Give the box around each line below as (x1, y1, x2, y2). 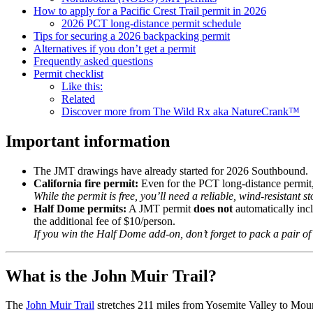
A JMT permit (126, 202, 194, 214)
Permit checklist (34, 67, 103, 80)
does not (194, 202, 233, 214)
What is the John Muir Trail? (6, 266, 217, 285)
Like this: (61, 80, 103, 92)
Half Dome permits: (34, 202, 126, 214)
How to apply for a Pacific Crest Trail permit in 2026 (34, 4, 266, 17)
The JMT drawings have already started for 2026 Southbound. (34, 164, 308, 177)
